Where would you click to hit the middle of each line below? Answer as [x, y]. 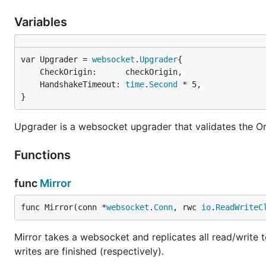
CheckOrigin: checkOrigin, [30, 72]
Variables [42, 22]
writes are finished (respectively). [89, 251]
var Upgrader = [56, 59]
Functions [44, 155]
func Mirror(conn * [64, 207]
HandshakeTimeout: [83, 84]
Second [163, 84]
